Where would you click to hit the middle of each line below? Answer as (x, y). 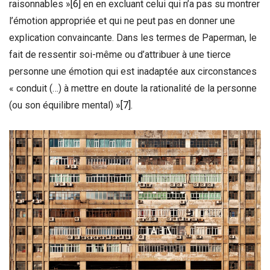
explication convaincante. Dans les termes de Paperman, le (133, 37)
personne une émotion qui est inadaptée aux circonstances (133, 71)
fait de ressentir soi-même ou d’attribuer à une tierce (120, 54)
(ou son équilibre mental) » (65, 105)
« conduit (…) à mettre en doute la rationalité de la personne (133, 88)
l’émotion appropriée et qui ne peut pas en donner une (122, 20)
